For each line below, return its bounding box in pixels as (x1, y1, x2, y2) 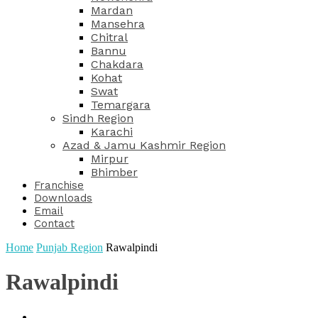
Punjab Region (36, 241, 103, 253)
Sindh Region (62, 111, 133, 125)
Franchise (34, 179, 84, 192)
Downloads (34, 192, 92, 204)
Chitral (91, 31, 128, 44)
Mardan (91, 4, 133, 17)
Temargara (91, 98, 150, 111)
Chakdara (91, 57, 143, 71)
